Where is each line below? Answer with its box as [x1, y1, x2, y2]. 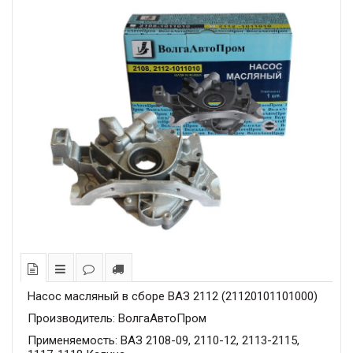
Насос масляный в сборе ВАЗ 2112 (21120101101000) [28, 288, 318, 303]
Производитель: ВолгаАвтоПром [28, 310, 206, 325]
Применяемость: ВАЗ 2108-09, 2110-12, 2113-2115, [28, 333, 299, 347]
